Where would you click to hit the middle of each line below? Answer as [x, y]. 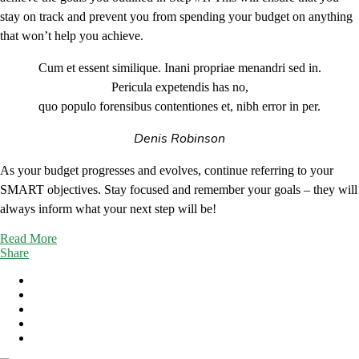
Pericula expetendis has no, [179, 87]
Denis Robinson [179, 138]
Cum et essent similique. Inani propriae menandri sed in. [179, 67]
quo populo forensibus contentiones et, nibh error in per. [179, 106]
